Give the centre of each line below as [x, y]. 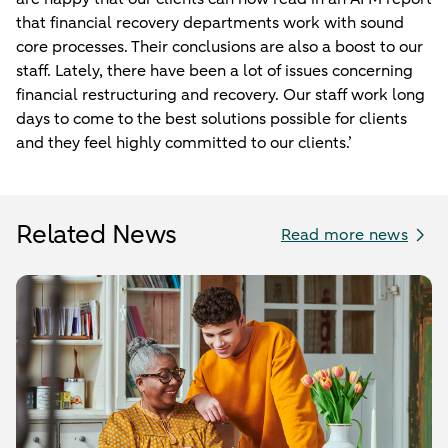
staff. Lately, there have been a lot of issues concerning [214, 71]
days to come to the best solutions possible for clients [211, 119]
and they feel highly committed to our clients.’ [184, 143]
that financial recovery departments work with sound [210, 23]
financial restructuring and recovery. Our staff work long [220, 95]
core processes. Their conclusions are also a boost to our [219, 47]
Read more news [344, 235]
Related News [96, 235]
